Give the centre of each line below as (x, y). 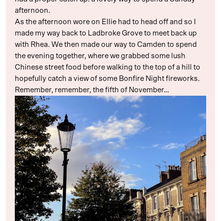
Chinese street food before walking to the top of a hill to (108, 67)
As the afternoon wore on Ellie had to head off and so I (105, 22)
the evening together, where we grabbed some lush (100, 56)
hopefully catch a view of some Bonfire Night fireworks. (107, 78)
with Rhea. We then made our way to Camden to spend (106, 44)
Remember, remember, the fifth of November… (92, 90)
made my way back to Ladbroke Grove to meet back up (106, 33)
